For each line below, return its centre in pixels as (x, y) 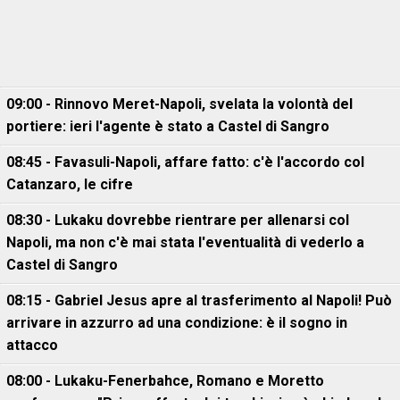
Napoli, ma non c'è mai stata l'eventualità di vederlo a (185, 243)
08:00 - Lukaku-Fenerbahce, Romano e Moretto (165, 381)
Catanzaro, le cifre (70, 185)
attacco (32, 346)
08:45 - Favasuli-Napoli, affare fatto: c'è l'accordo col (185, 162)
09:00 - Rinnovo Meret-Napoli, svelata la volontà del (179, 104)
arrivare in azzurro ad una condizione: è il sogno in (177, 323)
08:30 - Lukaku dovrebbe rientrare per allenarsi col (178, 221)
